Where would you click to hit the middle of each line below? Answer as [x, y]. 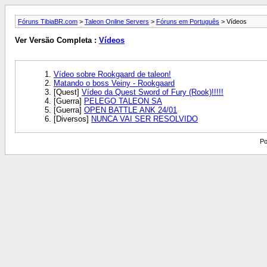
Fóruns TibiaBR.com [48, 21]
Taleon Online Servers [117, 21]
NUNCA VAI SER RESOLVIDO [145, 119]
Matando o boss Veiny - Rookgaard [114, 83]
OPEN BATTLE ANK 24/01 [131, 110]
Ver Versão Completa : [57, 41]
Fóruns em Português [188, 21]
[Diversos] [72, 119]
